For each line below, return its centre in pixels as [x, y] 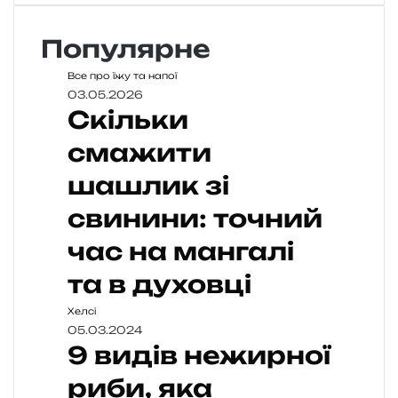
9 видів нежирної [199, 356]
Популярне [126, 49]
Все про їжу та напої [122, 76]
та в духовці [159, 285]
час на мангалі [181, 252]
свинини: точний [195, 219]
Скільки [128, 120]
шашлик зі [148, 186]
